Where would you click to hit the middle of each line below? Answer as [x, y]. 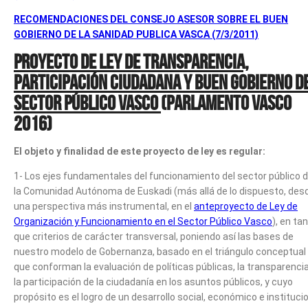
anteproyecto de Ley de [246, 206]
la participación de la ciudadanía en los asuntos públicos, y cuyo [153, 282]
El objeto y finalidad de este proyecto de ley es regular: [140, 151]
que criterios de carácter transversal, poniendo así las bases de [154, 236]
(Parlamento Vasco [226, 102]
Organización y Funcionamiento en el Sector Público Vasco [143, 221]
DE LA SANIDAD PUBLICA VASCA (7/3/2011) [161, 34]
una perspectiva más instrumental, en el [104, 206]
